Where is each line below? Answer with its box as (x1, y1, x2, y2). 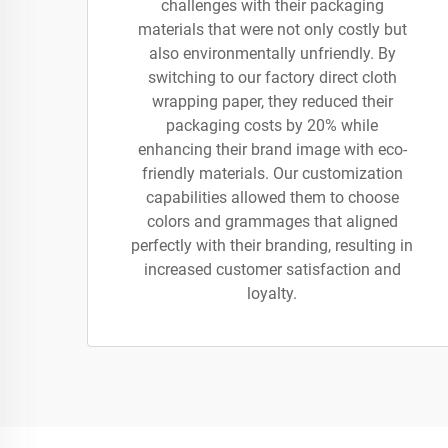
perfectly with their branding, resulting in (131, 236, 413, 255)
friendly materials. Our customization (141, 164, 403, 183)
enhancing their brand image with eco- (137, 140, 407, 159)
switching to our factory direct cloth (147, 68, 397, 87)
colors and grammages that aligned (146, 212, 398, 231)
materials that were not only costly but (137, 20, 407, 39)
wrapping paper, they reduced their (151, 92, 393, 111)
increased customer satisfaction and (143, 260, 401, 279)
